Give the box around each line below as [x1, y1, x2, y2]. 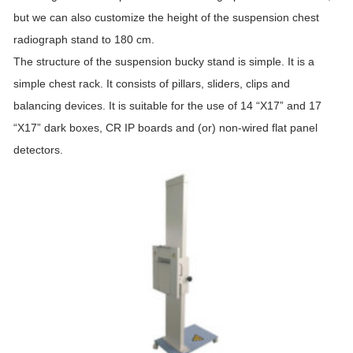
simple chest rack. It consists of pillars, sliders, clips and [13, 77, 290, 90]
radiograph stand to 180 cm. [13, 33, 154, 46]
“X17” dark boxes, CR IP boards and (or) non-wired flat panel [13, 121, 318, 134]
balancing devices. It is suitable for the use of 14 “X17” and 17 [13, 99, 321, 112]
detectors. [13, 143, 63, 156]
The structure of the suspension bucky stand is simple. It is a [13, 55, 314, 68]
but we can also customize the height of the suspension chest [13, 11, 319, 24]
